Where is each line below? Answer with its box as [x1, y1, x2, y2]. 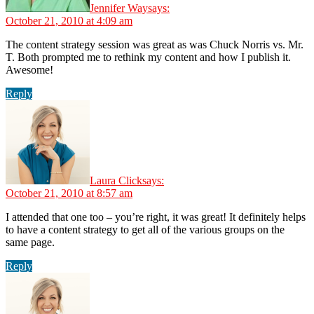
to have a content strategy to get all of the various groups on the [6, 223, 285, 235]
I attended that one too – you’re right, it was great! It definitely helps [6, 210, 306, 223]
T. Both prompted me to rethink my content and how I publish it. [6, 50, 291, 63]
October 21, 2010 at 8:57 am [6, 186, 132, 199]
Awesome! [6, 63, 53, 76]
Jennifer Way [90, 1, 148, 14]
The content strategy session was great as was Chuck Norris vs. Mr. [6, 38, 303, 50]
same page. [6, 235, 55, 248]
